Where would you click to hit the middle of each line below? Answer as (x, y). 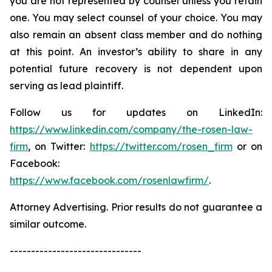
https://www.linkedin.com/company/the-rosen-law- (131, 129)
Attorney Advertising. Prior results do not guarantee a (136, 207)
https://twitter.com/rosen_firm (161, 146)
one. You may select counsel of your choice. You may (136, 18)
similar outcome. (48, 224)
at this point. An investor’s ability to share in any (136, 52)
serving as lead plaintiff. (66, 86)
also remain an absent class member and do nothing (136, 35)
